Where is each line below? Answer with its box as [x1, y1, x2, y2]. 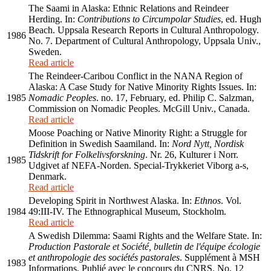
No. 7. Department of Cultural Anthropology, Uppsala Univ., [28, 36, 261, 47]
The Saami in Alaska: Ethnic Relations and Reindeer [28, 3, 229, 14]
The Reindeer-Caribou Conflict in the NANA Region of [28, 71, 243, 82]
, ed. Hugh [221, 14, 261, 25]
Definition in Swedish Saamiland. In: [28, 139, 172, 149]
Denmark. [28, 171, 67, 182]
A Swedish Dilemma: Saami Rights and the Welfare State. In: [28, 230, 262, 241]
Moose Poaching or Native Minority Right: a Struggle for [28, 128, 247, 139]
